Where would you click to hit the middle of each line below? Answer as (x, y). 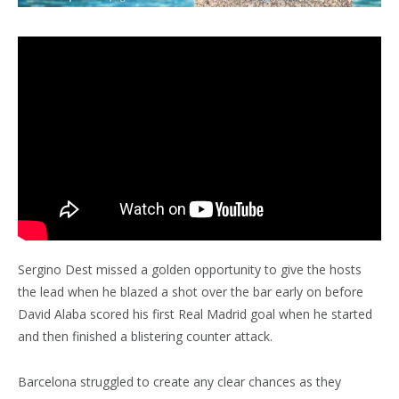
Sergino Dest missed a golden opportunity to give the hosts (190, 270)
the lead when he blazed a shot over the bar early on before (191, 292)
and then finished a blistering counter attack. (145, 337)
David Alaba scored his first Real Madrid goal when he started (195, 314)
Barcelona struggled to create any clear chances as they (179, 382)
